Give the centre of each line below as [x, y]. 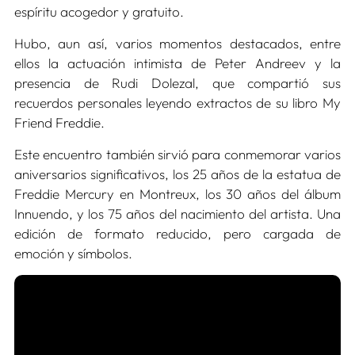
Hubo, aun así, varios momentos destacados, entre [177, 44]
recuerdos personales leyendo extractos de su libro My [177, 103]
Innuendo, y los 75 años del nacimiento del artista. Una [177, 214]
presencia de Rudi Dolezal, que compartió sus [177, 83]
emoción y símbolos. [73, 254]
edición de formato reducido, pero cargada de [177, 234]
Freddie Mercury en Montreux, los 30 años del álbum [177, 194]
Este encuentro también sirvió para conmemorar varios [177, 155]
